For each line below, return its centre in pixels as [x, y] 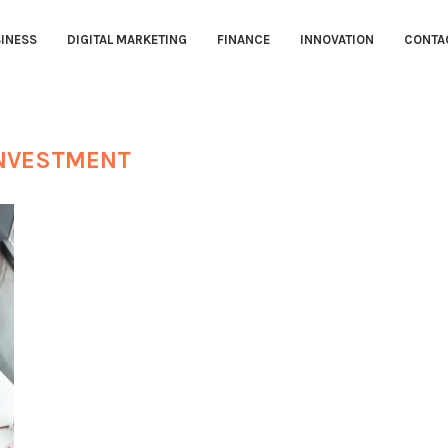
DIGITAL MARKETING [126, 40]
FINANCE [243, 40]
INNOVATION [336, 40]
